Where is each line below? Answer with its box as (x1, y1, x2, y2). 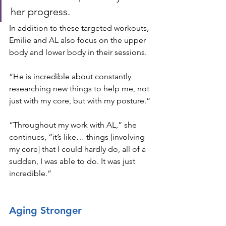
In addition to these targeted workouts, (9, 23, 151, 33)
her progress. (11, 6, 70, 18)
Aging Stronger (9, 204, 82, 217)
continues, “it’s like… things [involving (9, 132, 147, 142)
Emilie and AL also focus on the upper (9, 35, 148, 45)
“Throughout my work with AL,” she (9, 120, 139, 130)
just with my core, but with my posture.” (9, 96, 150, 106)
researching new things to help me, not (9, 84, 151, 94)
